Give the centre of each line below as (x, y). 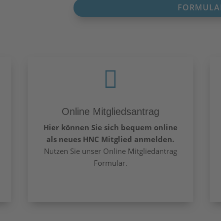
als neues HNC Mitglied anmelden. (110, 139)
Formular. (110, 163)
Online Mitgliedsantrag (110, 111)
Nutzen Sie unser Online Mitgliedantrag (110, 151)
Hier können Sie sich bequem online (110, 127)
